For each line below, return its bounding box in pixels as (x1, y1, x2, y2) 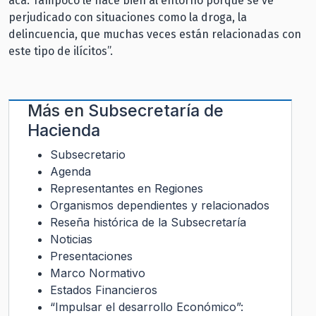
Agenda (50, 164, 91, 178)
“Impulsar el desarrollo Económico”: (50, 299, 243, 314)
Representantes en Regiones (50, 181, 203, 195)
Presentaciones (50, 248, 133, 263)
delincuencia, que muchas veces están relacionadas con (8, 27, 301, 41)
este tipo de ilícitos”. (8, 44, 113, 58)
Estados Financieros (50, 282, 157, 297)
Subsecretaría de (88, 99, 224, 121)
